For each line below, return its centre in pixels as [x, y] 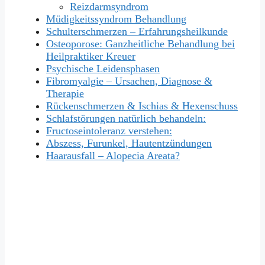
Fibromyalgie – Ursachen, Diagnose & [129, 81]
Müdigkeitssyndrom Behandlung [116, 19]
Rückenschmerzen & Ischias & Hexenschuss [142, 106]
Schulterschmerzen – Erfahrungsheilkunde [137, 32]
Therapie [65, 94]
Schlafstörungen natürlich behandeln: [126, 119]
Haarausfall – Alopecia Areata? [113, 156]
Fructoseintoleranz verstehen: [109, 131]
